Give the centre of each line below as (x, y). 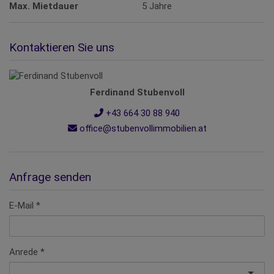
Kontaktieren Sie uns (62, 48)
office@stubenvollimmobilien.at (142, 128)
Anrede (24, 252)
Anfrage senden (50, 177)
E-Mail (21, 206)
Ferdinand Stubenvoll (137, 93)
